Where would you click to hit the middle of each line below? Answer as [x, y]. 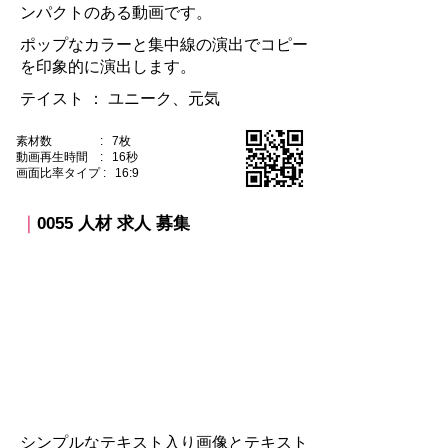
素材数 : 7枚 [73, 141]
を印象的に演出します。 [108, 66]
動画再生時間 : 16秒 [77, 157]
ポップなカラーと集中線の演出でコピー [164, 44]
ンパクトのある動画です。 [116, 12]
